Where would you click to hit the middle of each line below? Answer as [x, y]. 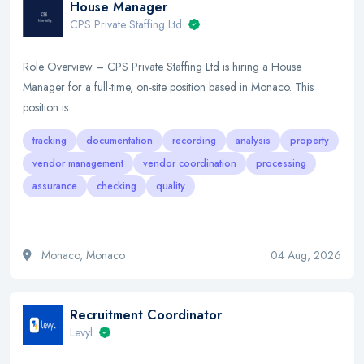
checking [117, 186]
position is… [50, 107]
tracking [50, 141]
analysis [253, 141]
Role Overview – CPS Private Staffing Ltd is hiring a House [162, 67]
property [310, 141]
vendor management [78, 163]
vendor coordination [190, 163]
